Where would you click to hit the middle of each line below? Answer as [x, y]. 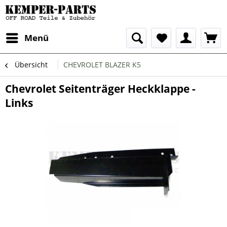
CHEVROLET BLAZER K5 [102, 65]
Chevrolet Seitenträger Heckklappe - [100, 89]
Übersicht [31, 65]
